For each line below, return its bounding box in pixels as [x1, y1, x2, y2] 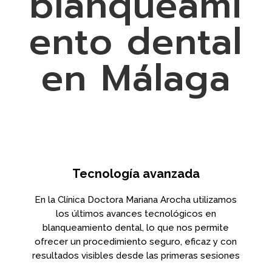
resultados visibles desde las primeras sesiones [32, 250, 240, 261]
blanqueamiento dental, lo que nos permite [42, 222, 229, 233]
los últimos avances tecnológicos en [55, 208, 216, 219]
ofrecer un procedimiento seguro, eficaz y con [35, 236, 237, 247]
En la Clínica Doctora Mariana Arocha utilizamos [35, 194, 237, 205]
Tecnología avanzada [72, 166, 200, 181]
